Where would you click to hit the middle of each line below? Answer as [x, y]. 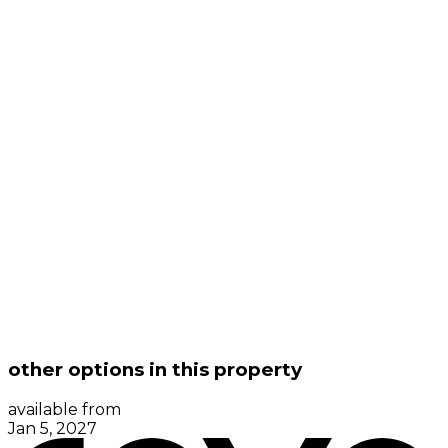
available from [64, 409]
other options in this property [155, 369]
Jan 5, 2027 [52, 428]
